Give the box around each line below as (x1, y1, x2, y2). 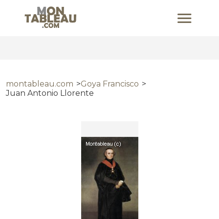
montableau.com (6, 79, 73, 88)
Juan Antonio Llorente (6, 88, 94, 98)
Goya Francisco (81, 79, 139, 88)
